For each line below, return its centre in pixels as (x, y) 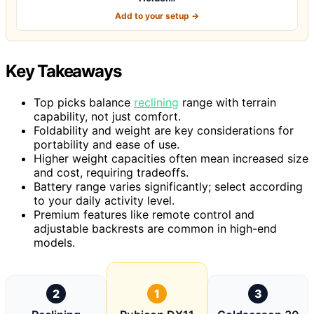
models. (54, 242)
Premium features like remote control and (144, 214)
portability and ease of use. (107, 144)
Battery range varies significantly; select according (168, 186)
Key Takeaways (63, 71)
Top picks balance (84, 102)
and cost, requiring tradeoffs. (111, 172)
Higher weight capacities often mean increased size (171, 158)
